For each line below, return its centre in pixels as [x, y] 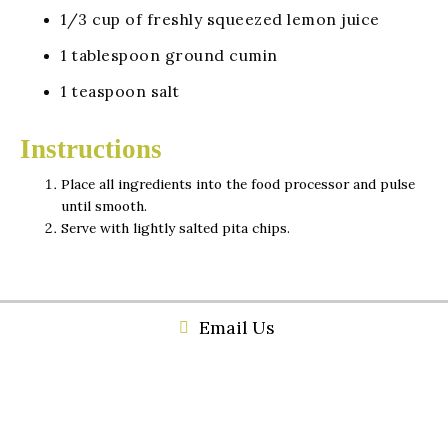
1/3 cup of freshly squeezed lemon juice [220, 19]
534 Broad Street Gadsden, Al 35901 [236, 372]
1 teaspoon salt [120, 90]
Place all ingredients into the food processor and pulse [238, 184]
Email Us [236, 328]
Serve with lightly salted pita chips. [176, 228]
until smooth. [104, 206]
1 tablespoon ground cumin [169, 54]
